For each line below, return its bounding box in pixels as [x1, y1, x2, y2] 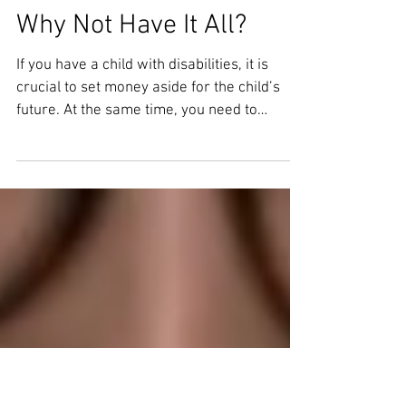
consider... [16, 224, 82, 242]
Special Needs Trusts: [16, 71, 264, 104]
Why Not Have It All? [16, 109, 246, 142]
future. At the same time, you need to [16, 201, 257, 219]
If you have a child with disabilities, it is [16, 156, 268, 174]
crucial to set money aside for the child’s [16, 179, 280, 197]
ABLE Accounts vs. [16, 33, 228, 66]
